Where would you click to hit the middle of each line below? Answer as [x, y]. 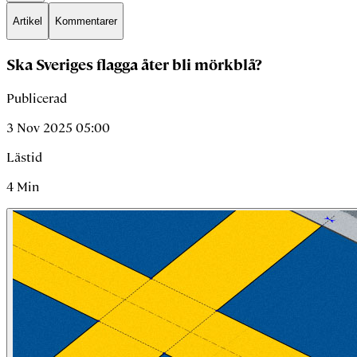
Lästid [24, 157]
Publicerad [37, 98]
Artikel [27, 21]
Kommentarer [86, 21]
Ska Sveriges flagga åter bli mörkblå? [134, 65]
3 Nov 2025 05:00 [58, 127]
